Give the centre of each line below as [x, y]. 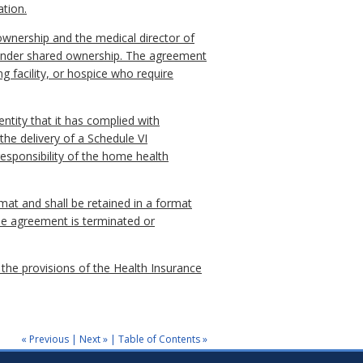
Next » [94, 339]
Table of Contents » [163, 339]
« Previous [45, 339]
